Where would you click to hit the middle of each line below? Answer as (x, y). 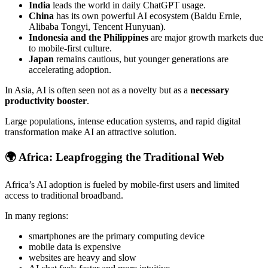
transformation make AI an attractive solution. (91, 132)
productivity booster (46, 101)
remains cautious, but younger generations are (141, 59)
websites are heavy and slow (83, 257)
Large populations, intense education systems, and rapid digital (123, 121)
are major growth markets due (206, 38)
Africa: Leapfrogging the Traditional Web (121, 157)
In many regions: (36, 215)
